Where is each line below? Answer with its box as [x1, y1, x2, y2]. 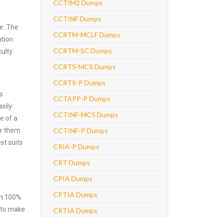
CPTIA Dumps [53, 190, 97, 199]
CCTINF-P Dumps [53, 126, 108, 135]
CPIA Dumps [53, 174, 93, 183]
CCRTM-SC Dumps [53, 46, 112, 55]
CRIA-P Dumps [53, 142, 99, 151]
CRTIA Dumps [53, 206, 97, 215]
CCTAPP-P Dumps [53, 94, 110, 103]
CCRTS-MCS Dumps [53, 62, 116, 71]
